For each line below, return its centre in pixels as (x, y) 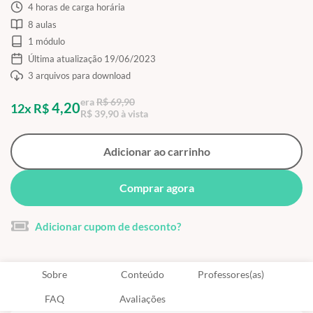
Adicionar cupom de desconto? (108, 226)
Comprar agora (156, 188)
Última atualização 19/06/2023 (92, 58)
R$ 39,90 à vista (114, 114)
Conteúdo (143, 274)
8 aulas (42, 24)
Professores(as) (231, 274)
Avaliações (143, 298)
